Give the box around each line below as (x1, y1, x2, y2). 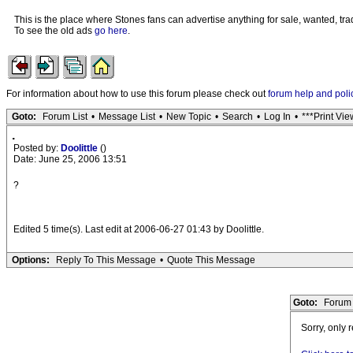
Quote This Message (167, 255, 255, 266)
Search (222, 111, 253, 122)
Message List (98, 111, 155, 122)
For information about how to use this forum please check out (6, 88, 268, 99)
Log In (264, 111, 291, 122)
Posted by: (13, 143, 61, 154)
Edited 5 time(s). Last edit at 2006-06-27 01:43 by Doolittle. (13, 224, 264, 235)
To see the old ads (14, 25, 95, 36)
